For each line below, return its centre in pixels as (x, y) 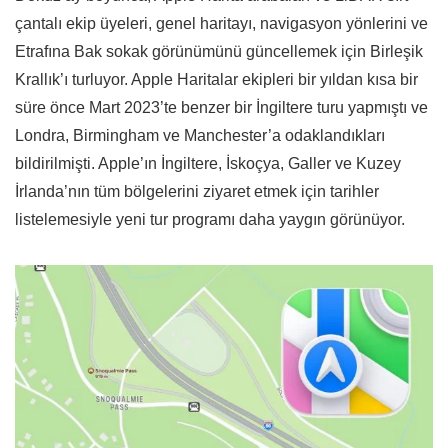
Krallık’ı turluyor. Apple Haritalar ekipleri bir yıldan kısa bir (216, 80)
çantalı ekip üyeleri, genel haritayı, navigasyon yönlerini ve (221, 24)
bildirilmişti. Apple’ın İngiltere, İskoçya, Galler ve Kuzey (208, 164)
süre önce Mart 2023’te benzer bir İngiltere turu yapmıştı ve (221, 108)
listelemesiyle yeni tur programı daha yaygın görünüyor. (210, 220)
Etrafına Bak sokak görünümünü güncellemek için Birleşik (219, 52)
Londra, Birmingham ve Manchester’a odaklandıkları (200, 136)
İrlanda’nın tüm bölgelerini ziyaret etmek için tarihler (197, 192)
